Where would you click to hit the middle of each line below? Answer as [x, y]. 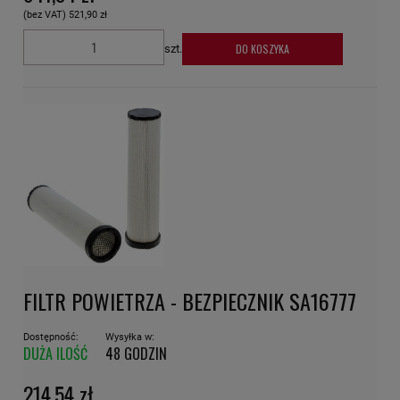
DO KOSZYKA [263, 48]
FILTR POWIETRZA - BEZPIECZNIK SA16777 [190, 301]
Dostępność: [51, 337]
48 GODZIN [136, 354]
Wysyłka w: [130, 337]
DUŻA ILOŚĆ [55, 354]
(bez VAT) [46, 14]
